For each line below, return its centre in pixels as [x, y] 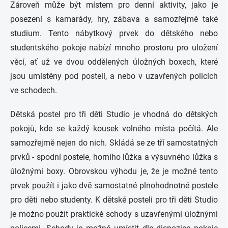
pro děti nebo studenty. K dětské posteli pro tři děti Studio [114, 200]
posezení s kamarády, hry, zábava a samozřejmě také [114, 19]
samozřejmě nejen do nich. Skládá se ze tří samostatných [114, 143]
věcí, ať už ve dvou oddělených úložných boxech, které [114, 62]
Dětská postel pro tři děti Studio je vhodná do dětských [114, 114]
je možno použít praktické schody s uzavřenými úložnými [114, 214]
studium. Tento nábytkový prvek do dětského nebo [114, 33]
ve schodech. [34, 90]
